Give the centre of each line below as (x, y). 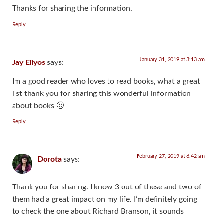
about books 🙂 (38, 106)
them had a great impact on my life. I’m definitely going (105, 199)
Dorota (49, 160)
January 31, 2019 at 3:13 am (172, 59)
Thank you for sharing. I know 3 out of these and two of (107, 187)
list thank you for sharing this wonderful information (101, 94)
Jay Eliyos (29, 62)
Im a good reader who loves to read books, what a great (106, 82)
